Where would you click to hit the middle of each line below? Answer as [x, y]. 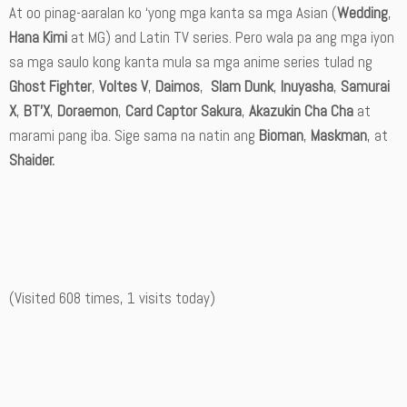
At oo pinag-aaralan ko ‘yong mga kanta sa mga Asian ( [173, 13]
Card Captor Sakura [184, 111]
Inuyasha [307, 86]
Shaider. [32, 160]
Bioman [281, 135]
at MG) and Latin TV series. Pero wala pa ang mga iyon [231, 37]
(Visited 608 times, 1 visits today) [112, 298]
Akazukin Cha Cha [301, 111]
